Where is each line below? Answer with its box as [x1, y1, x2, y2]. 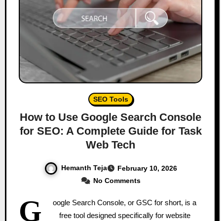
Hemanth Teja [61, 164, 107, 172]
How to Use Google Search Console [20, 111, 201, 124]
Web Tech [86, 139, 135, 151]
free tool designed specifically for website [59, 211, 190, 220]
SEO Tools [93, 95, 128, 104]
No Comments [93, 176, 141, 184]
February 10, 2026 [117, 164, 177, 173]
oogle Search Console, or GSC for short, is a [53, 198, 196, 207]
